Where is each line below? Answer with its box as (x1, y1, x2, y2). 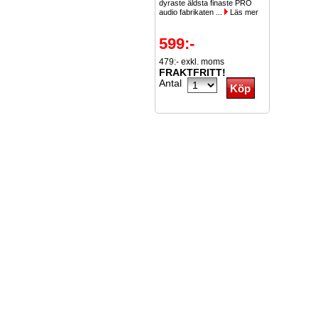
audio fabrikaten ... (159, 8, 224, 16)
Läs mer (228, 8, 258, 16)
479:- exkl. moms (159, 57, 224, 67)
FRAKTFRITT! (159, 67, 226, 78)
